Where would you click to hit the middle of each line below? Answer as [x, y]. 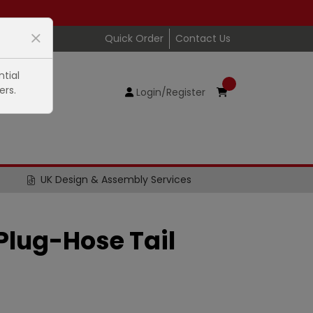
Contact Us [203, 38]
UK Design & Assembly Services [116, 180]
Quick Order [134, 38]
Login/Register [171, 92]
